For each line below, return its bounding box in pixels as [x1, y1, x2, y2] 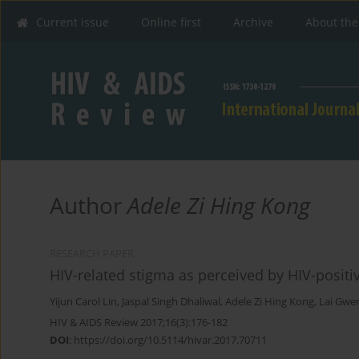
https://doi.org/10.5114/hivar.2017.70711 [74, 333, 267, 348]
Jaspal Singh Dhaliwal [122, 295, 220, 309]
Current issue [36, 14, 109, 30]
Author [50, 190, 127, 221]
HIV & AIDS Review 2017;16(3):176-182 [50, 315, 228, 330]
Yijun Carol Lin [50, 295, 117, 309]
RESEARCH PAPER [50, 247, 134, 261]
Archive [233, 14, 273, 30]
